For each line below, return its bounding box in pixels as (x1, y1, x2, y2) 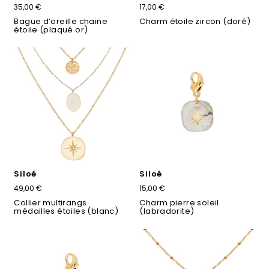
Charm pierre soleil (139, 196, 219, 208)
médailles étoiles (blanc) (14, 205, 119, 217)
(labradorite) (139, 205, 195, 217)
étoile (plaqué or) (14, 23, 88, 35)
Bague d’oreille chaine (14, 15, 107, 27)
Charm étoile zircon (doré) (139, 15, 251, 27)
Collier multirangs (14, 196, 87, 208)
